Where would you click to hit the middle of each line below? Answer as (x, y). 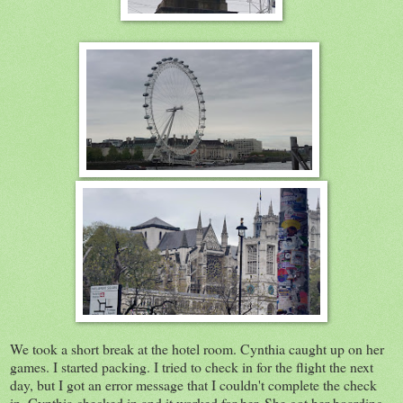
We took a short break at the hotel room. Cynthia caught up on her (197, 348)
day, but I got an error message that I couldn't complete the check (193, 384)
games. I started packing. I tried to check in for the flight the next (192, 366)
